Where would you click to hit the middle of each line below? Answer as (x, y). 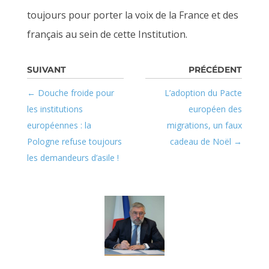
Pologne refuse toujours (74, 141)
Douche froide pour (76, 92)
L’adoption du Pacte (204, 92)
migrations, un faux (205, 125)
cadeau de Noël (201, 141)
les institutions (55, 109)
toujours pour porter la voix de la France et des (132, 15)
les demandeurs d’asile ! (73, 157)
